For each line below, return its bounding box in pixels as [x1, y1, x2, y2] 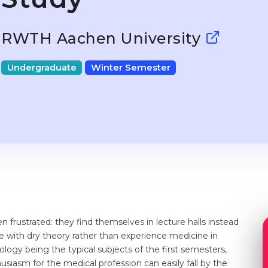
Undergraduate [7, 62, 77, 73]
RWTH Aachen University [1, 29, 205, 47]
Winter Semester [90, 62, 170, 73]
